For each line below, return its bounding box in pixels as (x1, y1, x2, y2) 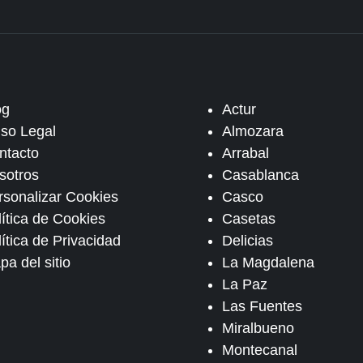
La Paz (222, 276, 268, 293)
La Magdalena (222, 254, 315, 271)
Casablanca (222, 167, 300, 183)
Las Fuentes (222, 298, 303, 314)
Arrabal (222, 145, 270, 161)
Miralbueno (222, 320, 295, 336)
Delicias (222, 233, 274, 249)
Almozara (222, 123, 284, 139)
